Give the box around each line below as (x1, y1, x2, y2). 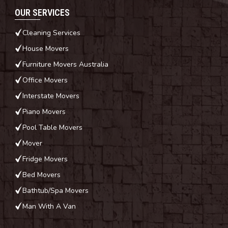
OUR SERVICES (15, 7, 70, 18)
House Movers (22, 43, 69, 53)
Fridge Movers (22, 154, 68, 164)
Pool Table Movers (22, 122, 82, 132)
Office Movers (22, 75, 68, 85)
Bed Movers (22, 169, 61, 180)
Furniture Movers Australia (22, 59, 108, 69)
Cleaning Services (22, 27, 80, 38)
